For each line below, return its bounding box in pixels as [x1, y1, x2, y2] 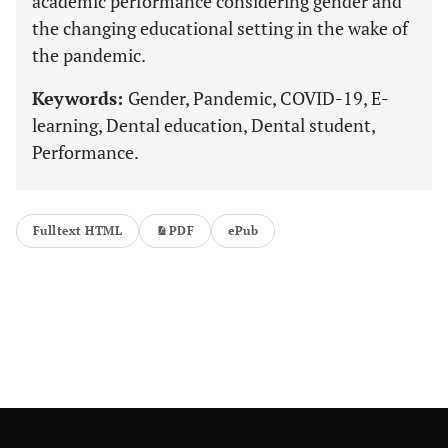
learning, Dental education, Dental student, [32, 113, 375, 137]
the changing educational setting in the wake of [32, 16, 408, 40]
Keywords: [32, 86, 128, 110]
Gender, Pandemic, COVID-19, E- [128, 86, 389, 110]
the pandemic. [32, 43, 146, 67]
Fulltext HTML [33, 223, 123, 238]
